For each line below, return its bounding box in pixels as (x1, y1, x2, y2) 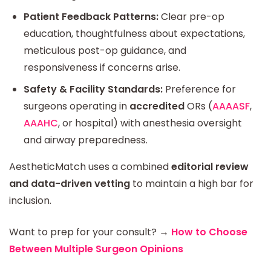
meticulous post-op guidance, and (24, 43, 186, 57)
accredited (129, 99, 184, 113)
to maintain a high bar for (130, 176, 253, 191)
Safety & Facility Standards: (24, 82, 163, 96)
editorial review (171, 159, 249, 174)
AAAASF (212, 99, 250, 113)
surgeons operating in (24, 99, 129, 113)
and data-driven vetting (9, 176, 130, 191)
